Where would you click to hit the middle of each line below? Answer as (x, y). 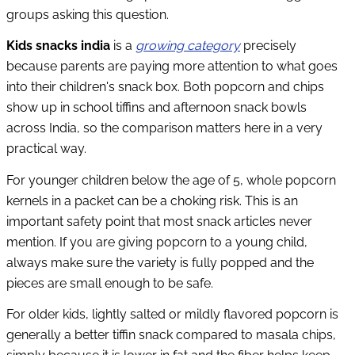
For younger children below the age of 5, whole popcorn (171, 180)
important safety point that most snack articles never (159, 221)
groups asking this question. (88, 14)
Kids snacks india (60, 46)
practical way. (46, 149)
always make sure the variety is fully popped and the (160, 262)
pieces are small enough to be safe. (110, 283)
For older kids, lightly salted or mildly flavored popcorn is (172, 315)
